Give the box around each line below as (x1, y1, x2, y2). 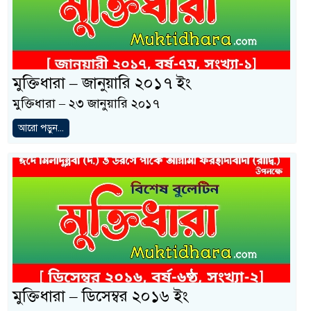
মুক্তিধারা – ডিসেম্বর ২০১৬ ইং (12, 285, 188, 306)
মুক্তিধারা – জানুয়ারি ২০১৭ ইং (12, 72, 191, 93)
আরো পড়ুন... (18, 121, 64, 134)
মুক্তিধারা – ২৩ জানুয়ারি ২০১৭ (12, 95, 160, 111)
